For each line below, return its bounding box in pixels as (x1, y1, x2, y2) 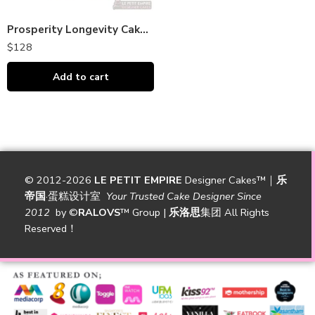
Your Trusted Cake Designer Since (106, 189, 262, 203)
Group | (129, 205, 169, 219)
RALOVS (78, 205, 120, 219)
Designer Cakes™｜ (182, 173, 276, 187)
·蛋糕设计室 (46, 189, 106, 203)
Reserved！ (25, 221, 77, 236)
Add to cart (52, 70, 109, 84)
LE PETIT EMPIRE (94, 173, 182, 187)
